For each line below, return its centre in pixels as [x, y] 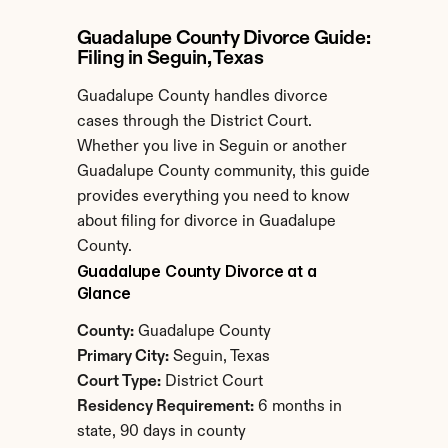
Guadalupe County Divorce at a [196, 271]
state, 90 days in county [161, 432]
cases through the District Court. [194, 122]
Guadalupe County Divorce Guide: [223, 39]
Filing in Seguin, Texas [170, 59]
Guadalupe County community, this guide [223, 172]
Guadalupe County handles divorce [202, 97]
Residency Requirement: [165, 407]
